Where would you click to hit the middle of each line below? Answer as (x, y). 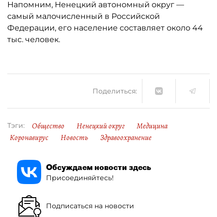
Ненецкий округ (101, 126)
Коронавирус (29, 138)
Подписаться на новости (90, 206)
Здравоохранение (126, 138)
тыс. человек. (34, 39)
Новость (74, 138)
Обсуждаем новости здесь (99, 167)
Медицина (152, 126)
